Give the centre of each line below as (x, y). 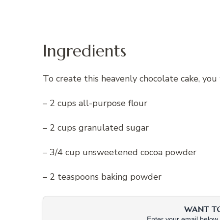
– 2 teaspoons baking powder (102, 177)
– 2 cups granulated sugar (96, 128)
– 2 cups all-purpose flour (95, 103)
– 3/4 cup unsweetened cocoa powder (120, 152)
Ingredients (84, 50)
